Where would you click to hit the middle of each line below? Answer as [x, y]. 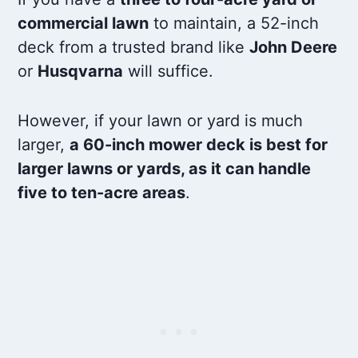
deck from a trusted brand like [134, 48]
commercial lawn [84, 24]
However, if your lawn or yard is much [161, 121]
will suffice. [169, 72]
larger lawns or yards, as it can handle [165, 169]
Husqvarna [81, 72]
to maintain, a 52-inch [234, 24]
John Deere [294, 48]
